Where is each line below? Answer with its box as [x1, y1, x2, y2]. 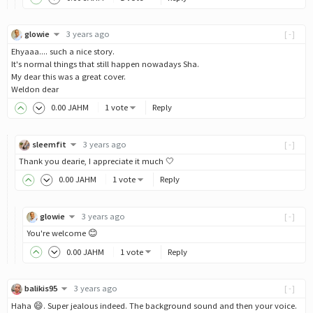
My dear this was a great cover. [11, 71, 126, 82]
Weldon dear [11, 83, 59, 94]
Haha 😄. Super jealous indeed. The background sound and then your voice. [11, 300, 297, 311]
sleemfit [32, 138, 67, 150]
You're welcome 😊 [27, 228, 98, 239]
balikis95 [24, 282, 58, 293]
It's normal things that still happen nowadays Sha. [11, 58, 199, 69]
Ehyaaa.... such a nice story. [11, 45, 115, 57]
